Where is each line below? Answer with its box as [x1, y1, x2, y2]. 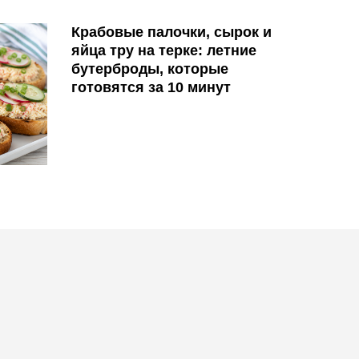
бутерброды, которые [71, 60, 228, 77]
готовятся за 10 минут [71, 79, 231, 95]
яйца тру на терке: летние [71, 42, 256, 58]
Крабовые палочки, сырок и [71, 23, 272, 40]
